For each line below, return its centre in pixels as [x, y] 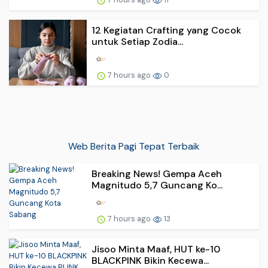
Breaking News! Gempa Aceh [157, 174]
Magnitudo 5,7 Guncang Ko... [157, 185]
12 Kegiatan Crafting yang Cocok [166, 31]
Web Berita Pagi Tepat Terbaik [134, 147]
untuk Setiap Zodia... [137, 42]
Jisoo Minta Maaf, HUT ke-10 [156, 249]
